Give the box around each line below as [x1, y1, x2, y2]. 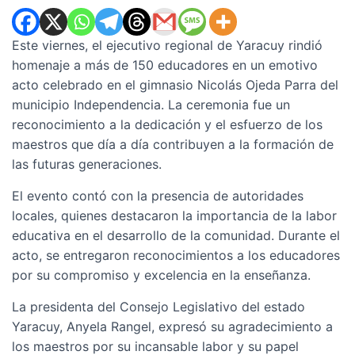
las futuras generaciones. [12, 156, 162, 172]
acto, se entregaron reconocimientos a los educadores [12, 247, 340, 263]
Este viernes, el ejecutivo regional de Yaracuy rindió [12, 37, 323, 53]
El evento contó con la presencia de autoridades [12, 188, 303, 204]
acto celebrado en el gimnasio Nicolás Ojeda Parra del [12, 77, 338, 93]
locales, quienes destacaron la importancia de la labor [12, 208, 337, 223]
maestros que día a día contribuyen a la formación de [12, 136, 334, 152]
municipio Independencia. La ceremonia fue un [12, 97, 290, 113]
